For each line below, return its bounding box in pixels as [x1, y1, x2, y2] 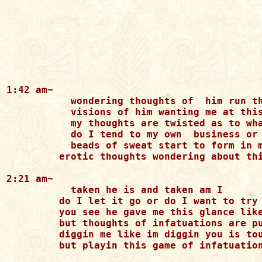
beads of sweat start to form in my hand [6, 140, 53, 151]
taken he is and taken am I [6, 184, 53, 195]
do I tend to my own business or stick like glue [6, 129, 53, 140]
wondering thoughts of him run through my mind [6, 95, 53, 106]
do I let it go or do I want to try [6, 195, 258, 206]
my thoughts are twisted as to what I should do [6, 118, 53, 129]
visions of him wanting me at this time [6, 106, 53, 118]
